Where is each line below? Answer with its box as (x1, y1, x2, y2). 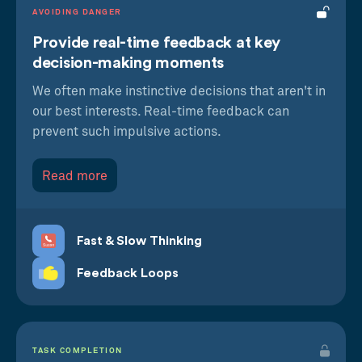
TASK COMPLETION (32, 347, 123, 355)
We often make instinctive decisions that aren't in (32, 85, 326, 98)
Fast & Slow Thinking (77, 234, 202, 247)
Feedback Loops (77, 267, 179, 280)
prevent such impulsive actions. (32, 125, 221, 138)
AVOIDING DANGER (32, 8, 122, 16)
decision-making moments (32, 55, 225, 71)
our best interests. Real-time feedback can (32, 105, 289, 118)
